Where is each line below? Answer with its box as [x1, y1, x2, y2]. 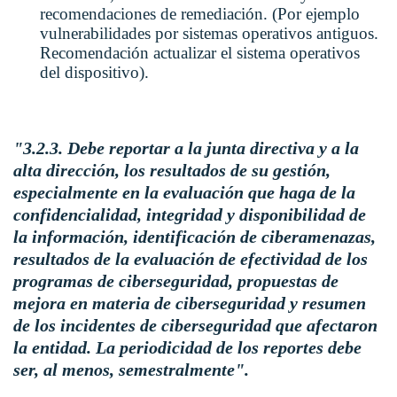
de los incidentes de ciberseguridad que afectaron [13, 315, 378, 336]
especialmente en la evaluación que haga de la [13, 183, 355, 203]
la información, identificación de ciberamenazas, [13, 227, 376, 247]
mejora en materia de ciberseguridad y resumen [13, 293, 366, 314]
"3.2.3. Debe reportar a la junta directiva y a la [13, 138, 359, 159]
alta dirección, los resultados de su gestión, [13, 160, 331, 181]
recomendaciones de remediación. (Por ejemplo [40, 4, 360, 24]
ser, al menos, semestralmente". [13, 360, 249, 380]
